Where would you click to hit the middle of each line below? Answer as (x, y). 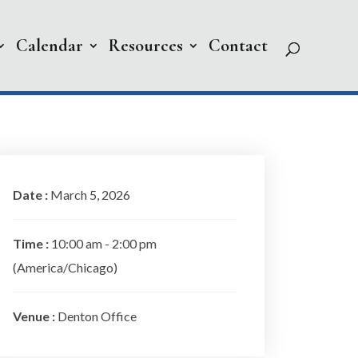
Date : (32, 195)
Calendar (50, 46)
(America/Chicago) (65, 267)
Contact (238, 46)
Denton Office (97, 316)
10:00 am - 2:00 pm (104, 243)
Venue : (35, 316)
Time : (32, 243)
